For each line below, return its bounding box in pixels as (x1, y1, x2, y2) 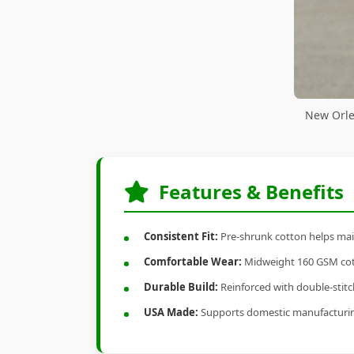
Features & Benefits (159, 179, 344, 205)
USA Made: (144, 305, 198, 320)
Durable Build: (144, 280, 218, 295)
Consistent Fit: (144, 229, 218, 244)
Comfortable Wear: (144, 254, 242, 269)
